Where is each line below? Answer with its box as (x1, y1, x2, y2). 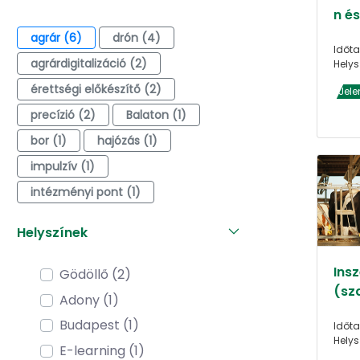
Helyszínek (17, 223, 88, 242)
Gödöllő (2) (59, 265, 131, 284)
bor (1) (31, 132, 67, 149)
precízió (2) (31, 106, 96, 123)
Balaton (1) (126, 106, 186, 123)
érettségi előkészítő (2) (31, 80, 162, 97)
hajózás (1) (97, 132, 157, 149)
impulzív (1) (31, 157, 95, 174)
